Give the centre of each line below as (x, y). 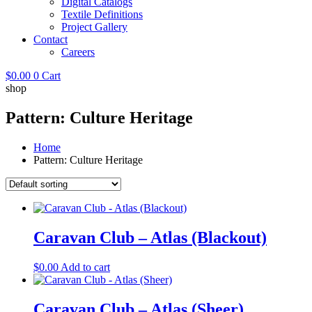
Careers (78, 52)
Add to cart (85, 267)
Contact (50, 39)
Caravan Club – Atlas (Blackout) (150, 237)
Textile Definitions (102, 14)
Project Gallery (94, 27)
